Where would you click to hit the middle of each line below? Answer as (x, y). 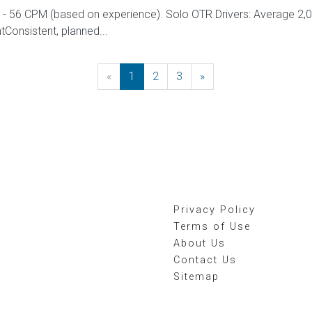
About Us (200, 243)
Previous (133, 76)
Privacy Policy (214, 210)
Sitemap (196, 277)
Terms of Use (212, 227)
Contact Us (205, 260)
